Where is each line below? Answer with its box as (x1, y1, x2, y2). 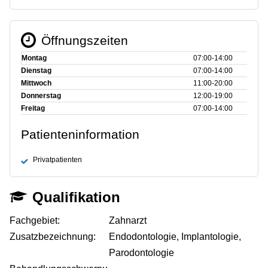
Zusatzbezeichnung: (10, 231, 96, 242)
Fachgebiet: (10, 215, 60, 226)
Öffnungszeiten (41, 33, 128, 47)
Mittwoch (21, 78, 51, 87)
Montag (22, 53, 47, 62)
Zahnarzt (109, 215, 147, 226)
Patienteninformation (21, 127, 139, 141)
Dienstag (21, 66, 51, 75)
